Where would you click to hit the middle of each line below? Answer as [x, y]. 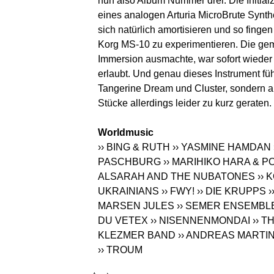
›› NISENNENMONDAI [200, 221]
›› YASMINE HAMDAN [222, 147]
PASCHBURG [129, 162]
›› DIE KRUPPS [231, 191]
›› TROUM [120, 250]
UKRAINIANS [128, 191]
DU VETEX [123, 221]
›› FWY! [178, 191]
